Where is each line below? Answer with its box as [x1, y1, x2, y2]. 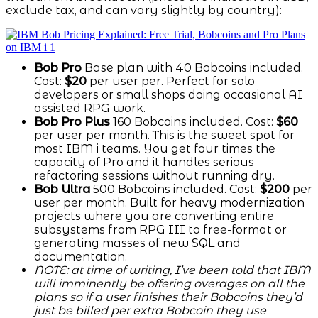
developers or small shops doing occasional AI [34, 88, 303, 102]
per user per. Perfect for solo [87, 75, 255, 89]
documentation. [34, 250, 127, 264]
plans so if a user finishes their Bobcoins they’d [34, 290, 302, 305]
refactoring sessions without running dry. [34, 169, 275, 183]
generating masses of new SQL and [34, 236, 241, 251]
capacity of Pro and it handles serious [34, 155, 254, 170]
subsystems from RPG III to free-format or [34, 223, 287, 237]
